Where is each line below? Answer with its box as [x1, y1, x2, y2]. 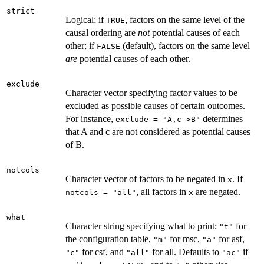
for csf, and [80, 246, 126, 257]
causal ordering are [65, 27, 138, 38]
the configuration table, [65, 233, 153, 244]
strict [6, 6, 35, 15]
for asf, [216, 233, 245, 244]
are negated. [193, 186, 240, 197]
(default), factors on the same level [120, 40, 250, 51]
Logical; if [65, 14, 106, 25]
